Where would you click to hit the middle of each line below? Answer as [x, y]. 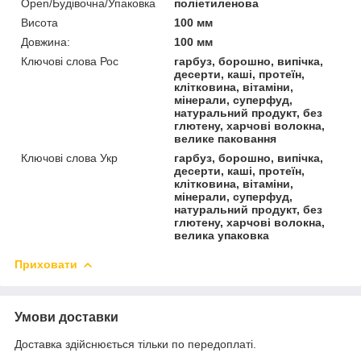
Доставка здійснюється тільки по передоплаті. [135, 344]
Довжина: [46, 41]
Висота [39, 22]
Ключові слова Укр [69, 158]
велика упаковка [222, 235]
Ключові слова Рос [70, 61]
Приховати [46, 264]
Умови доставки [66, 317]
